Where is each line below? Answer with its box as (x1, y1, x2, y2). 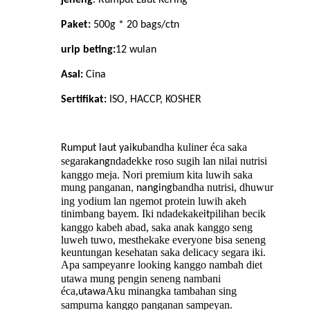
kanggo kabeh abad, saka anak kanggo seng (61, 221, 253, 234)
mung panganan (61, 181, 131, 194)
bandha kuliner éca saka (143, 141, 247, 154)
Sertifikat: (61, 94, 107, 106)
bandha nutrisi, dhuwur (172, 181, 273, 194)
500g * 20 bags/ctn (93, 19, 179, 31)
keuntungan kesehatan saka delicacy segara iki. (61, 246, 266, 259)
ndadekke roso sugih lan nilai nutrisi (110, 155, 267, 167)
